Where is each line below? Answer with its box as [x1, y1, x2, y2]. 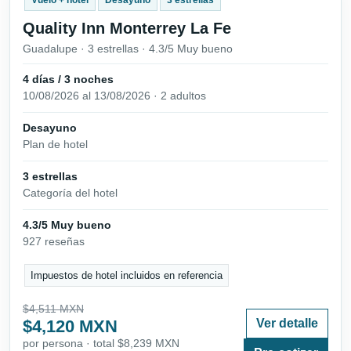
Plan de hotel [23, 137, 88, 150]
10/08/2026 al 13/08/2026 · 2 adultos [23, 89, 206, 102]
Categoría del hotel [23, 186, 118, 199]
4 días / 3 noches [23, 72, 114, 85]
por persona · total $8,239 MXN [23, 336, 179, 349]
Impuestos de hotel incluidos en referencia [31, 269, 223, 281]
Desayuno [23, 121, 77, 134]
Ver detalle [256, 316, 318, 330]
